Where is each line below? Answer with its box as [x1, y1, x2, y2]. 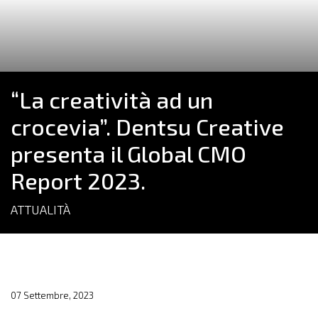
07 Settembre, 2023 [11, 290, 94, 301]
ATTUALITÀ [11, 202, 70, 217]
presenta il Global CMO [11, 140, 246, 167]
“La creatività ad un [11, 86, 213, 113]
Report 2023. [11, 167, 146, 194]
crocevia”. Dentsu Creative [11, 113, 284, 140]
